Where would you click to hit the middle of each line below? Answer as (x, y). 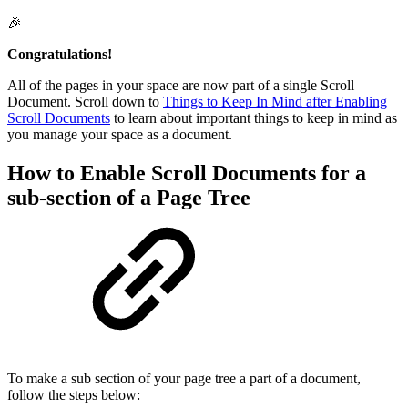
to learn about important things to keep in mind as (254, 118)
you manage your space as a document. (120, 135)
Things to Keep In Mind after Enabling (275, 102)
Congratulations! (60, 55)
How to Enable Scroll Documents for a (187, 173)
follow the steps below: (74, 394)
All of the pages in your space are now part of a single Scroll (181, 86)
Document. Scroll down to (85, 102)
